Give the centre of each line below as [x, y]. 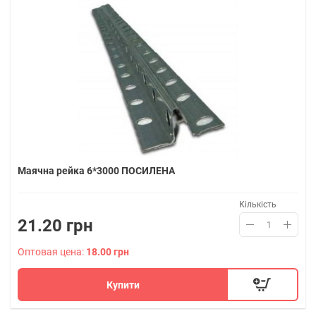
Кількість [258, 205]
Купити [123, 285]
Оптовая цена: [52, 252]
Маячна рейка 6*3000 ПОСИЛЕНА [96, 171]
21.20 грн [55, 226]
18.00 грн [108, 252]
